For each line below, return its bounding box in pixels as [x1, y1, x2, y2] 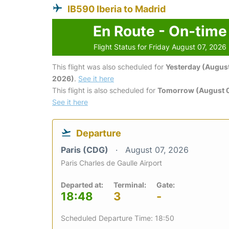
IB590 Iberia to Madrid [67, 3, 166, 14]
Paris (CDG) [61, 144, 110, 155]
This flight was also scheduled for [52, 62, 166, 71]
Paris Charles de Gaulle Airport [61, 158, 162, 167]
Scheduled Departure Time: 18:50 [61, 213, 174, 222]
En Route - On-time [93, 22, 227, 40]
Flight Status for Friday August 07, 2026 [94, 42, 227, 51]
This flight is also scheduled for [52, 85, 157, 95]
